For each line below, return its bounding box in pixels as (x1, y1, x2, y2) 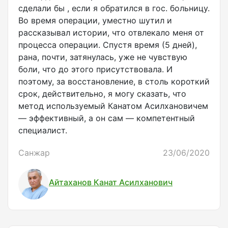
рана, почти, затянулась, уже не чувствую (18, 52, 187, 63)
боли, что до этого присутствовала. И (18, 64, 173, 75)
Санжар (18, 148, 50, 158)
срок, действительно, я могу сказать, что (18, 89, 186, 99)
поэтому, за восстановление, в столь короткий (18, 76, 210, 87)
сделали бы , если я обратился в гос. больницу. (18, 3, 210, 14)
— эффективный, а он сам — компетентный (18, 113, 195, 124)
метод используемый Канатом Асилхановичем (18, 101, 208, 111)
